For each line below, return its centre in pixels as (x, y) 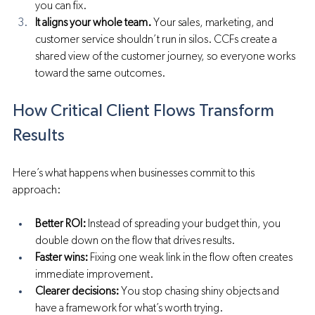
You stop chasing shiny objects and (200, 292)
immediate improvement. (94, 275)
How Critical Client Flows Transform (145, 111)
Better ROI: (60, 224)
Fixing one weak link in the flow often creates (191, 258)
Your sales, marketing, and (213, 23)
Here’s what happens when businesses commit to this (135, 174)
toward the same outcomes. (100, 74)
